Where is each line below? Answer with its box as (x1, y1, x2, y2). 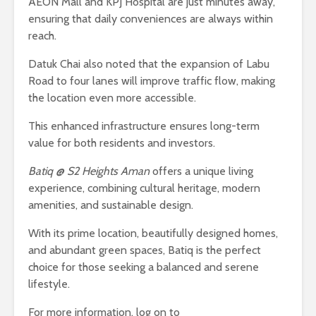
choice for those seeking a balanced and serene (28, 260, 259, 274)
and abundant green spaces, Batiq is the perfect (28, 243, 261, 257)
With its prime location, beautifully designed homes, (28, 226, 278, 241)
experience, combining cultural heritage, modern (28, 181, 260, 195)
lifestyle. (28, 277, 70, 291)
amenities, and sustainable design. (28, 198, 193, 212)
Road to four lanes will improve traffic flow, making (28, 74, 275, 88)
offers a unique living (150, 164, 253, 178)
